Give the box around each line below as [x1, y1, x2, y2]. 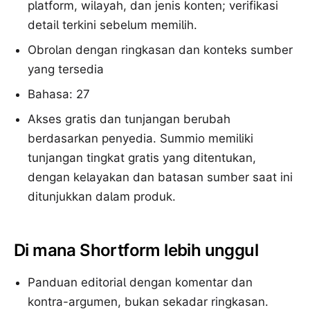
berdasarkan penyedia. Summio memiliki [28, 131, 253, 145]
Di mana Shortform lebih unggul [14, 240, 258, 260]
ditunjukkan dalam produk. [28, 190, 176, 203]
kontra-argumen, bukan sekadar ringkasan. [28, 295, 268, 309]
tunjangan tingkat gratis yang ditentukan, [28, 151, 256, 165]
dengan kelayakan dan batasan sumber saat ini [28, 170, 293, 184]
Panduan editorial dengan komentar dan [28, 275, 253, 289]
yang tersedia [28, 62, 104, 76]
